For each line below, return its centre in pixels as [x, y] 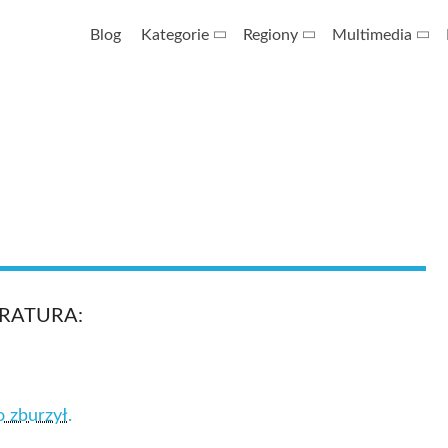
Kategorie [175, 35]
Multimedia [372, 35]
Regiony [270, 35]
